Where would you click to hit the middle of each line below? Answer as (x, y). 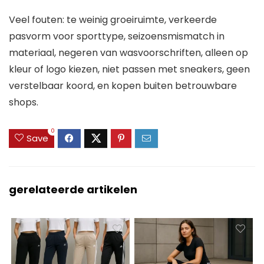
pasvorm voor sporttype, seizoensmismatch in (117, 36)
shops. (24, 102)
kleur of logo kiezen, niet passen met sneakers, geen (129, 69)
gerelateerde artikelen (73, 190)
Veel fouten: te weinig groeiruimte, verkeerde (113, 19)
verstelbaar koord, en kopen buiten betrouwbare (123, 85)
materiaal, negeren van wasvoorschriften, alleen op (128, 52)
